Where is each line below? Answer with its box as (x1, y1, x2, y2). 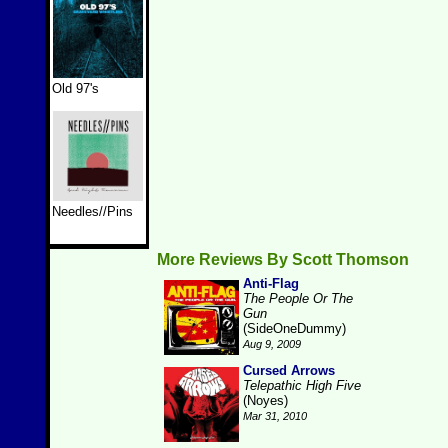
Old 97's (52, 81, 99, 96)
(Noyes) (243, 393, 288, 408)
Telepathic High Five (243, 378, 361, 393)
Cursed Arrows (243, 363, 335, 378)
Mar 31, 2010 (243, 410, 307, 422)
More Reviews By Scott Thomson (157, 251, 409, 268)
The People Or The (243, 291, 353, 306)
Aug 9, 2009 (243, 338, 301, 350)
